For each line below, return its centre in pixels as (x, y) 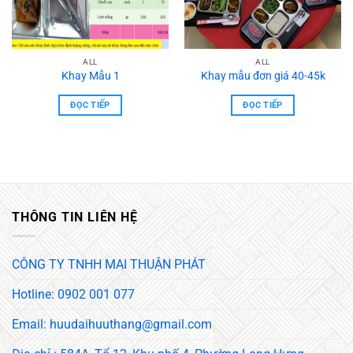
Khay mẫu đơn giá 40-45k (263, 76)
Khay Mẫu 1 (90, 76)
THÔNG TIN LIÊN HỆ (75, 217)
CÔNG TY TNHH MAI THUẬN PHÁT (109, 265)
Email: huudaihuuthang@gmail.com (112, 325)
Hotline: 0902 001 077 (73, 295)
